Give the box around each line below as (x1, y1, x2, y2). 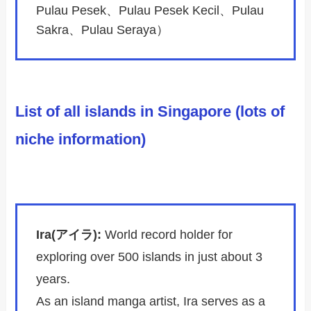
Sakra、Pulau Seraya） (36, 23, 169, 37)
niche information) (15, 130, 146, 148)
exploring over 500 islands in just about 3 (36, 250, 263, 264)
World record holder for (101, 228, 233, 242)
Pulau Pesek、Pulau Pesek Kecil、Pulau (36, 3, 264, 18)
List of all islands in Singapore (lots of (15, 102, 285, 120)
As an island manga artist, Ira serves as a (36, 294, 266, 309)
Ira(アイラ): (36, 228, 102, 242)
